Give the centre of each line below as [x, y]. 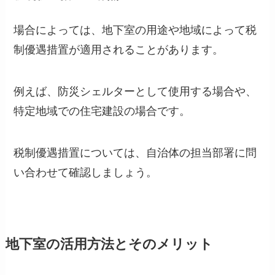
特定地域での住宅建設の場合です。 [102, 111]
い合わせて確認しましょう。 [86, 172]
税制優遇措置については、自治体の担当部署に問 [135, 153]
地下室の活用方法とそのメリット [109, 244]
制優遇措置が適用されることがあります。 [119, 50]
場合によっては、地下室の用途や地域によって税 [135, 30]
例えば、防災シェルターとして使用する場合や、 [135, 92]
